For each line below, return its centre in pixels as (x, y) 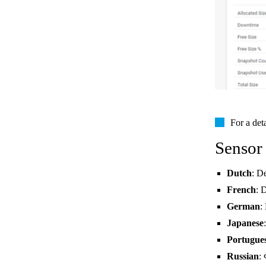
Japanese (245, 223)
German (243, 206)
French (241, 190)
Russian (243, 256)
